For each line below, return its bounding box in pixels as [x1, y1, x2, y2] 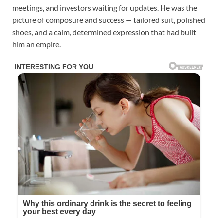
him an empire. [12, 39, 61, 49]
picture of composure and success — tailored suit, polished [12, 15, 205, 25]
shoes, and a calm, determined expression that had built [12, 27, 196, 37]
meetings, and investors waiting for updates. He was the [12, 3, 197, 13]
